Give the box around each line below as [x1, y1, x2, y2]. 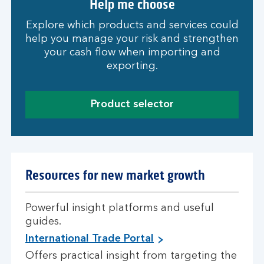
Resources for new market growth [25, 167, 205, 184]
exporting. [106, 61, 158, 71]
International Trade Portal [25, 233, 154, 244]
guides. [25, 216, 61, 227]
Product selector [90, 99, 174, 110]
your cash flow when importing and [44, 47, 220, 58]
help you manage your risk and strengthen [25, 34, 239, 44]
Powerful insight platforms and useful [25, 203, 214, 213]
